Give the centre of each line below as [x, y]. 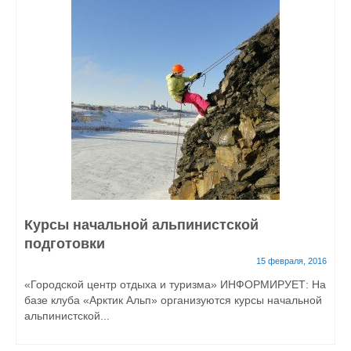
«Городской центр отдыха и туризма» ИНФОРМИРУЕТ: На [175, 284]
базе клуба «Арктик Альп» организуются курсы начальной [173, 300]
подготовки [65, 244]
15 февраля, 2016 [291, 261]
